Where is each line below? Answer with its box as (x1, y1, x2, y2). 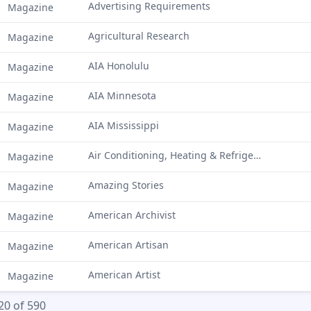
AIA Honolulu (88, 59, 149, 72)
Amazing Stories (88, 178, 164, 192)
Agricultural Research (88, 29, 190, 42)
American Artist (88, 268, 160, 281)
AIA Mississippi (88, 119, 159, 132)
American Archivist (88, 208, 176, 221)
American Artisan (88, 238, 169, 251)
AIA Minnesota (88, 89, 156, 102)
